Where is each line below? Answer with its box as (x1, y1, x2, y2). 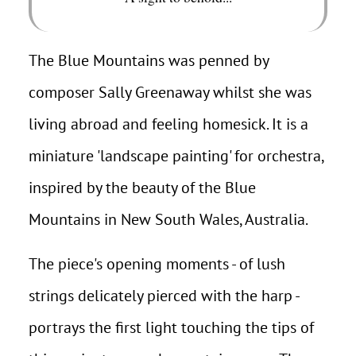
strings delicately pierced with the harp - (29, 285, 299, 306)
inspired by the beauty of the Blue (29, 177, 256, 198)
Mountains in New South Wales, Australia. (29, 209, 308, 230)
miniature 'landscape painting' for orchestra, (29, 145, 323, 166)
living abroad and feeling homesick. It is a (29, 114, 308, 134)
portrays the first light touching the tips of (29, 317, 314, 338)
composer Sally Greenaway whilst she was (29, 82, 311, 103)
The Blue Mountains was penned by (29, 50, 269, 71)
